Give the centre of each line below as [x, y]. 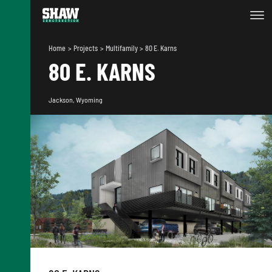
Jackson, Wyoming [76, 100]
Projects [86, 48]
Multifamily [122, 48]
